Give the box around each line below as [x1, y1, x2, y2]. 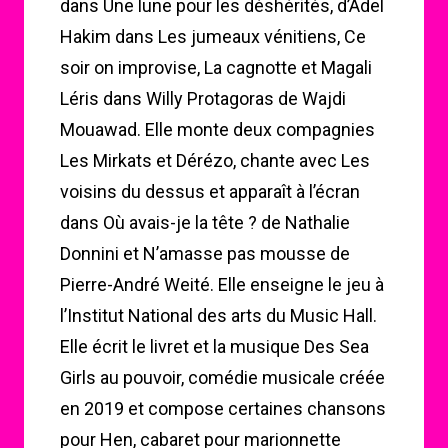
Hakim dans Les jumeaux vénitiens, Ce [60, 26, 366, 47]
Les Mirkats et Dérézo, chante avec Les [60, 150, 370, 171]
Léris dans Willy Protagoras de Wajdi [60, 88, 346, 109]
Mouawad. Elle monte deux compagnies [60, 119, 375, 140]
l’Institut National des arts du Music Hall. [60, 305, 377, 326]
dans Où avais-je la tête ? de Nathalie [60, 212, 350, 233]
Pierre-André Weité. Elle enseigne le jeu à [60, 274, 384, 295]
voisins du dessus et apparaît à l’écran [60, 181, 360, 202]
